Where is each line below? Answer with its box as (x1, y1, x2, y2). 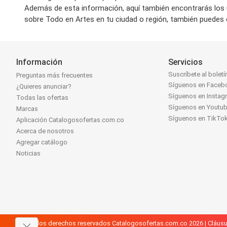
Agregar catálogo (16, 138, 67, 146)
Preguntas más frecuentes (16, 71, 93, 80)
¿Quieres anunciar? (16, 83, 71, 91)
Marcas (16, 105, 38, 113)
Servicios (168, 57, 203, 67)
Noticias (16, 149, 41, 158)
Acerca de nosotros (16, 127, 74, 135)
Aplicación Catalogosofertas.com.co (16, 116, 124, 124)
